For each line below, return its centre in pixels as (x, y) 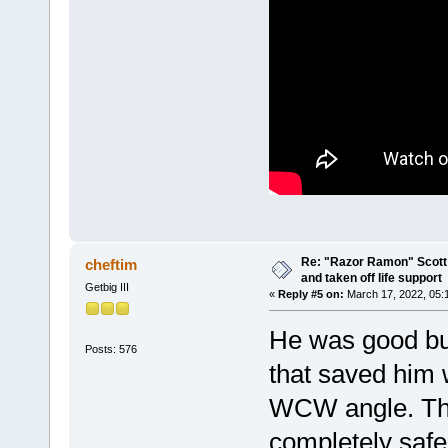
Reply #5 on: (310, 294)
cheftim (111, 265)
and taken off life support (371, 278)
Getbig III (106, 287)
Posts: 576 (110, 348)
